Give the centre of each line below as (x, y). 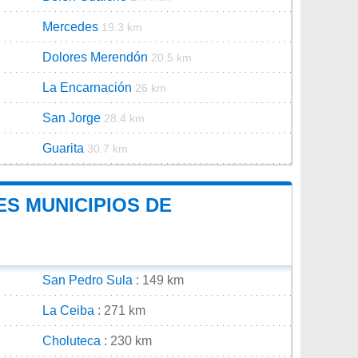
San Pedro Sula (88, 280)
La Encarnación (87, 87)
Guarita (63, 148)
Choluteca (72, 340)
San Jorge (72, 117)
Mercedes (70, 26)
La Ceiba (68, 310)
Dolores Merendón (95, 57)
